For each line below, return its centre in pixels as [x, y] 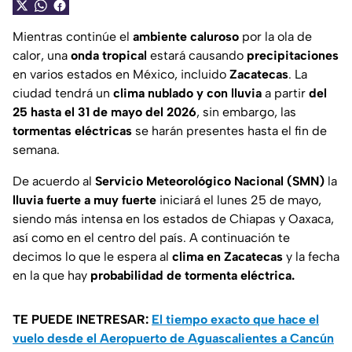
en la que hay [51, 276]
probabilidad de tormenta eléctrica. [192, 276]
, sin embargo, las [246, 112]
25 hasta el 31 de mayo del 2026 [104, 112]
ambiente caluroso [186, 37]
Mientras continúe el [73, 37]
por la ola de [275, 37]
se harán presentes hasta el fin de [229, 131]
